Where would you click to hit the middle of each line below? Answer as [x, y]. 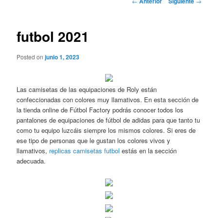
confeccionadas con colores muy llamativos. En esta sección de [108, 99]
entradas [144, 20]
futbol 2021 [53, 36]
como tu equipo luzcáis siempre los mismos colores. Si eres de [106, 130]
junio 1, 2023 [62, 57]
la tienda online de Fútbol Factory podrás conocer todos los [100, 109]
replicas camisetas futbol [85, 150]
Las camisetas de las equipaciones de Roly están [87, 89]
